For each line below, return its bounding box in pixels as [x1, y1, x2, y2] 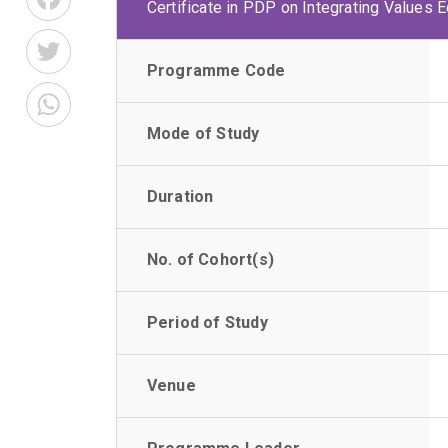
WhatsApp [78, 87, 152, 106]
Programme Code [146, 61, 286, 80]
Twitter [78, 34, 129, 53]
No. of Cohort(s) [146, 250, 274, 269]
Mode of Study [146, 124, 260, 143]
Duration [146, 187, 214, 206]
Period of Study [146, 313, 268, 332]
